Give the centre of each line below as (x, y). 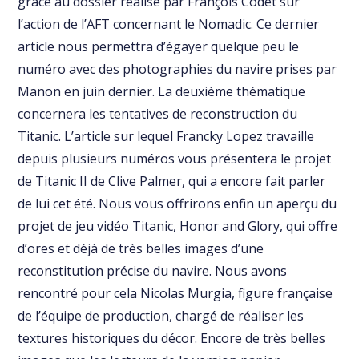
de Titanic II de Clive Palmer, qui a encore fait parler (172, 182)
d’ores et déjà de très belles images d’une (141, 249)
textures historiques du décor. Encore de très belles (172, 339)
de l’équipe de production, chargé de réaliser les (161, 316)
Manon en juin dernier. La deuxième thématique (162, 92)
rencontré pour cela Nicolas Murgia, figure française (175, 294)
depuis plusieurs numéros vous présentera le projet (175, 159)
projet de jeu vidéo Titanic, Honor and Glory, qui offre (178, 226)
